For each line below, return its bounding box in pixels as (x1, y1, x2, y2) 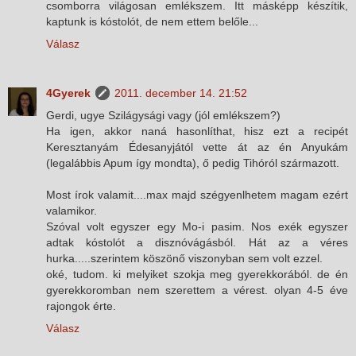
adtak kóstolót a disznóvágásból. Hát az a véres (46, 235, 348, 249)
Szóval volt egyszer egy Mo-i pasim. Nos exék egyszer (46, 219, 348, 233)
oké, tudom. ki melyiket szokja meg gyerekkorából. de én (46, 267, 348, 281)
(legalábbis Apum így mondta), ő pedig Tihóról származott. (46, 156, 339, 169)
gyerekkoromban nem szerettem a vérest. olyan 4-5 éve (46, 283, 348, 296)
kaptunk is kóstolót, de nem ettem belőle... (46, 14, 258, 28)
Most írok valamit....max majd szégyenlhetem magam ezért (46, 188, 348, 201)
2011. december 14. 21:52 (114, 86, 247, 99)
